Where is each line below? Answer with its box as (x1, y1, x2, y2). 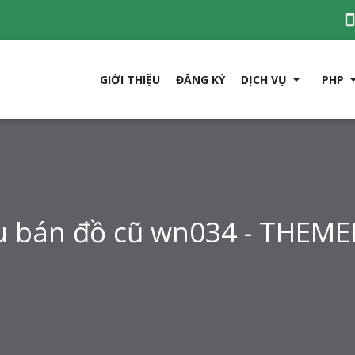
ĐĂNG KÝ (176, 72, 225, 87)
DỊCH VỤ (241, 72, 287, 87)
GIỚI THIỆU (100, 72, 160, 87)
